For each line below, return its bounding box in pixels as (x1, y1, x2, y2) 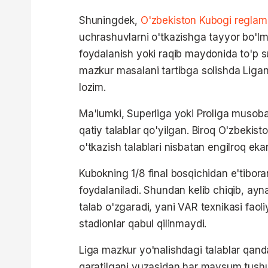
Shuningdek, (79, 14, 141, 26)
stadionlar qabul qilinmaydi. (79, 218, 207, 230)
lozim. (79, 81, 106, 93)
